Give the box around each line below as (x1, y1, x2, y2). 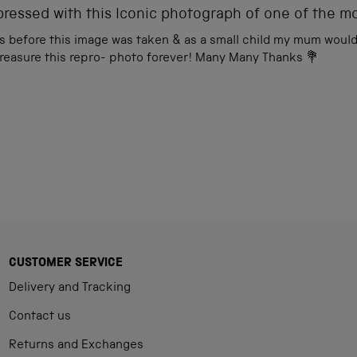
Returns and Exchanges (9, 339, 144, 352)
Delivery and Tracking (9, 282, 131, 295)
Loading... (151, 98, 206, 111)
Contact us (9, 311, 72, 324)
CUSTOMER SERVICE (9, 257, 124, 270)
